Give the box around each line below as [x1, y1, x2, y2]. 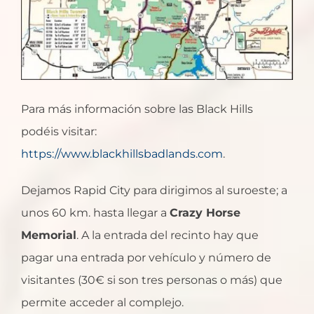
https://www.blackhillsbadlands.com [21, 147, 223, 161]
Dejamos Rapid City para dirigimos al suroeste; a [21, 184, 287, 198]
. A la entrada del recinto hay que [76, 228, 259, 243]
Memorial [21, 228, 76, 243]
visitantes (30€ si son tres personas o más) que [21, 273, 282, 287]
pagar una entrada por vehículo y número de [21, 251, 271, 265]
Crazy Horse [170, 206, 240, 220]
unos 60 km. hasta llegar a [21, 206, 170, 220]
